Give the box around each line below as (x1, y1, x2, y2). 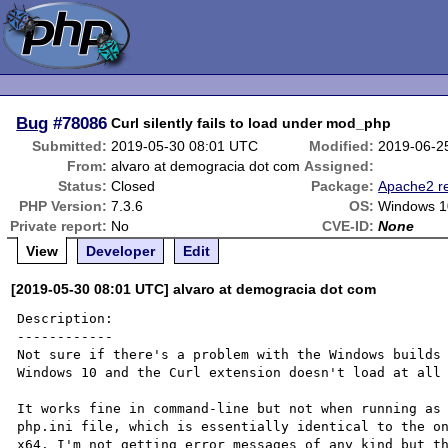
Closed (111, 178, 156, 194)
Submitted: (32, 138, 108, 154)
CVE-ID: (322, 218, 375, 234)
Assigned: (304, 158, 375, 174)
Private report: (10, 218, 108, 234)
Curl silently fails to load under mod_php (111, 115, 392, 131)
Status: (58, 178, 108, 194)
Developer (86, 243, 156, 259)
